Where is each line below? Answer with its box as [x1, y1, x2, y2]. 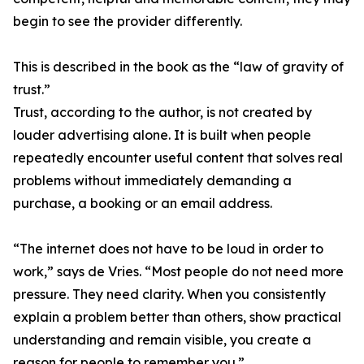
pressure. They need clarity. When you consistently [13, 286, 326, 303]
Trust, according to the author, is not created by [13, 104, 312, 121]
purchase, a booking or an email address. [13, 195, 272, 212]
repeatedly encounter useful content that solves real [13, 149, 343, 167]
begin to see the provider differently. [13, 13, 242, 30]
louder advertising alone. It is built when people [13, 127, 311, 144]
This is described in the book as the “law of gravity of [13, 58, 344, 76]
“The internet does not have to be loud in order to [13, 240, 323, 258]
